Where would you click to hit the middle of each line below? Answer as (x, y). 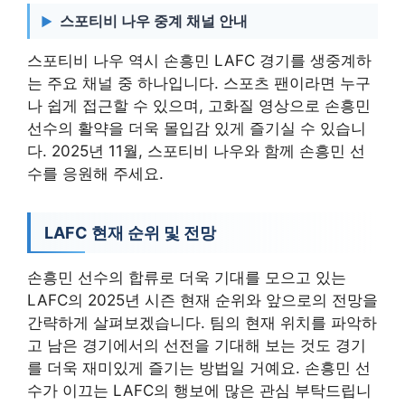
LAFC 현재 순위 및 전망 (130, 232)
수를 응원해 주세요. (95, 173)
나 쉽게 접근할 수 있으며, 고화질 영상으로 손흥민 (199, 105)
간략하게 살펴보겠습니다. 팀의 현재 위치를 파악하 (202, 322)
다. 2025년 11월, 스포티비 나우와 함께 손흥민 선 (196, 151)
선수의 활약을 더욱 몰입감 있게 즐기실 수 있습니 (197, 128)
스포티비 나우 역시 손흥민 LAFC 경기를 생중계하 (199, 60)
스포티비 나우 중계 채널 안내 (154, 20)
